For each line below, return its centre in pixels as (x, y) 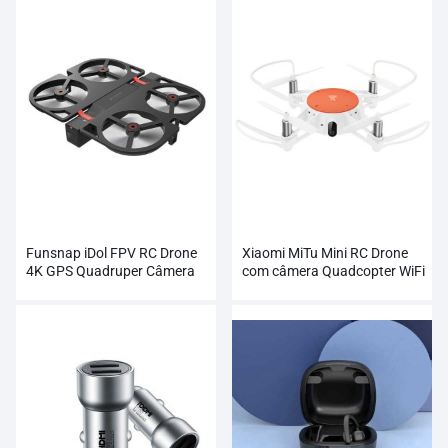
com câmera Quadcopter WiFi (333, 271)
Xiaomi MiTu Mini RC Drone (325, 253)
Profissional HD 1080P (96, 289)
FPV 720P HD (284, 289)
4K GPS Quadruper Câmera (110, 271)
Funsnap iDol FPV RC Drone (111, 253)
